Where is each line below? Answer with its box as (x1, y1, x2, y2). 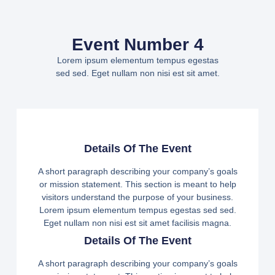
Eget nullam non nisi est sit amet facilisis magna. (44, 218, 231, 228)
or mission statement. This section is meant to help (39, 179, 236, 190)
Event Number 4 (71, 34, 204, 54)
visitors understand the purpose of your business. (42, 192, 233, 203)
